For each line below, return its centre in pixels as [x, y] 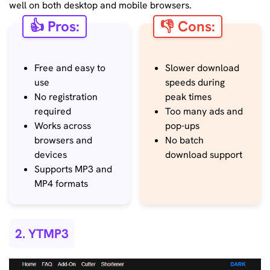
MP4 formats [61, 183]
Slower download [202, 67]
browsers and [63, 140]
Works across [63, 125]
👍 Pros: [55, 26]
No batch [185, 140]
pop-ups [183, 125]
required [53, 111]
